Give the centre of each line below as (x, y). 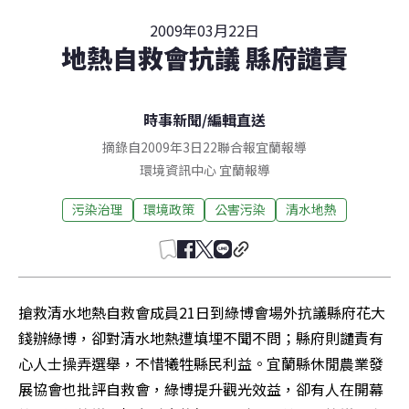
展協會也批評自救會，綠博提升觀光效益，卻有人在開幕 (201, 388)
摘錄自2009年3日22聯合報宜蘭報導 (204, 147)
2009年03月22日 (204, 30)
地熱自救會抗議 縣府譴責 (204, 57)
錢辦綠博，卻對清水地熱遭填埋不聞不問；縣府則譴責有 (201, 337)
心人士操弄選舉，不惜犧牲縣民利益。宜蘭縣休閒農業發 (201, 363)
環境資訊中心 (178, 169)
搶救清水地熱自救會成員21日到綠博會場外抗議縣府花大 (202, 312)
